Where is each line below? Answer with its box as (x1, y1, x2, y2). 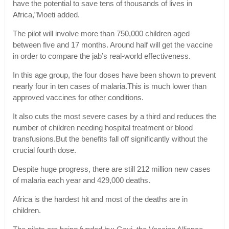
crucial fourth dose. (12, 146, 76, 155)
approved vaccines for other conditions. (12, 94, 144, 102)
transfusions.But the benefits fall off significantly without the (12, 135, 208, 144)
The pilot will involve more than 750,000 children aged (12, 30, 190, 38)
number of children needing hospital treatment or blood (12, 124, 193, 132)
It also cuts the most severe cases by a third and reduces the (12, 112, 216, 121)
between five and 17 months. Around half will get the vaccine (12, 41, 213, 50)
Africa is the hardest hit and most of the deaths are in (12, 195, 188, 204)
